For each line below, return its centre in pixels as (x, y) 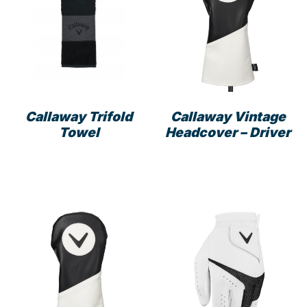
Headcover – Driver (228, 133)
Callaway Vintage (228, 117)
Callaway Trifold (79, 117)
